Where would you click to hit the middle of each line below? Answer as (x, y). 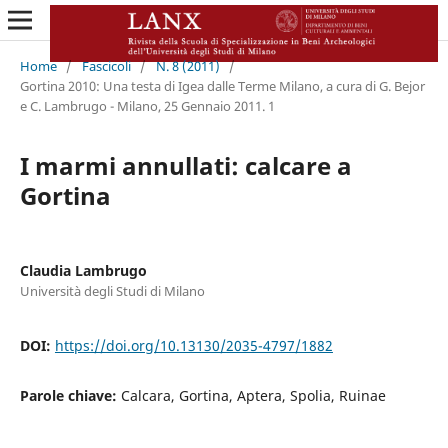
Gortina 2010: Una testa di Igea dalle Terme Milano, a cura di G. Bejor (222, 85)
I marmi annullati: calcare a (185, 165)
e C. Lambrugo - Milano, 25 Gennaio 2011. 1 (147, 105)
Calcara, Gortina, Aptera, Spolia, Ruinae (253, 395)
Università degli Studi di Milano (112, 290)
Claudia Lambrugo (83, 270)
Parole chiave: (70, 395)
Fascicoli (106, 65)
